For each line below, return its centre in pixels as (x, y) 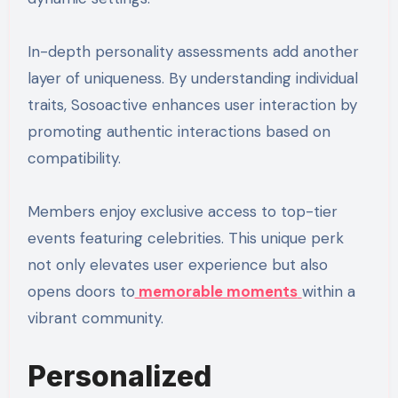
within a (328, 291)
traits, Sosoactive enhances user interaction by (192, 104)
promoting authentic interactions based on (179, 131)
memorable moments (216, 291)
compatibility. (74, 158)
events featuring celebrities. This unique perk (185, 238)
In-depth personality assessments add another (193, 51)
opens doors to (81, 291)
